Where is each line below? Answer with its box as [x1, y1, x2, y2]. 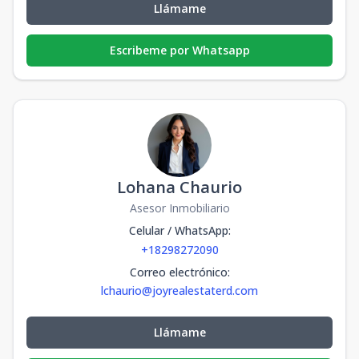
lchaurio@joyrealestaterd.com [101, 282, 258, 298]
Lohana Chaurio [117, 175, 242, 198]
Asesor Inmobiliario [129, 200, 230, 216]
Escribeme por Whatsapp [109, 42, 250, 58]
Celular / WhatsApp [128, 222, 228, 238]
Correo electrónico [129, 264, 228, 280]
